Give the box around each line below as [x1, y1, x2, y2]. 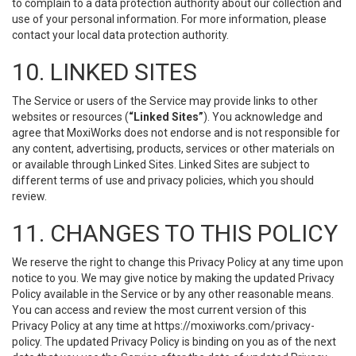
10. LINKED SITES [12, 58, 197, 86]
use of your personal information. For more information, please [12, 13, 327, 25]
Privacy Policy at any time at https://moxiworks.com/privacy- [12, 319, 315, 332]
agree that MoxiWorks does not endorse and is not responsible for [12, 126, 340, 139]
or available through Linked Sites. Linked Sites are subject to [12, 158, 310, 171]
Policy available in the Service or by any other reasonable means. [12, 288, 334, 300]
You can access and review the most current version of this [12, 304, 307, 316]
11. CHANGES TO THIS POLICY [12, 219, 338, 247]
